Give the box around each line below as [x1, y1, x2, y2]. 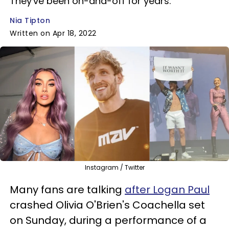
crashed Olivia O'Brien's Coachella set [10, 197, 205, 212]
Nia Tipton [10, 15, 50, 26]
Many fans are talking [10, 182, 125, 197]
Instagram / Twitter [84, 163, 145, 172]
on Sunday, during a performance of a [10, 213, 207, 227]
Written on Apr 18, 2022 [10, 28, 97, 38]
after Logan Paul [125, 182, 210, 197]
